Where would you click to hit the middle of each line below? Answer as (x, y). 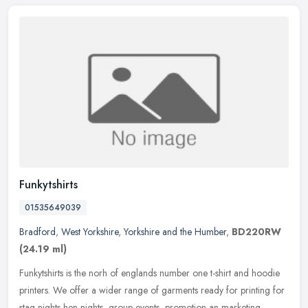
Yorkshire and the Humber (175, 231)
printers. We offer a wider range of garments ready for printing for (152, 290)
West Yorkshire (90, 231)
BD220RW (256, 231)
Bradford (37, 231)
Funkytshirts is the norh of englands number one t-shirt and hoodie (150, 273)
